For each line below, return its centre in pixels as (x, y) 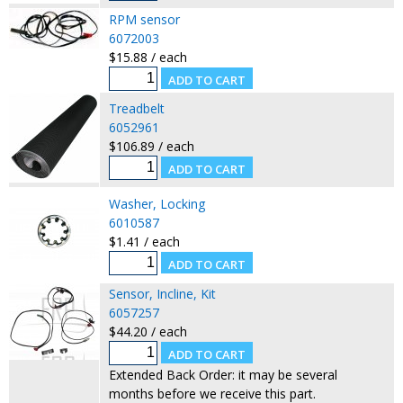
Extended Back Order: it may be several (223, 374)
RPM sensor (144, 19)
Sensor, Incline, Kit (162, 293)
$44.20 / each (148, 331)
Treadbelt (136, 108)
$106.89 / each (151, 146)
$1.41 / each (144, 241)
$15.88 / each (148, 57)
